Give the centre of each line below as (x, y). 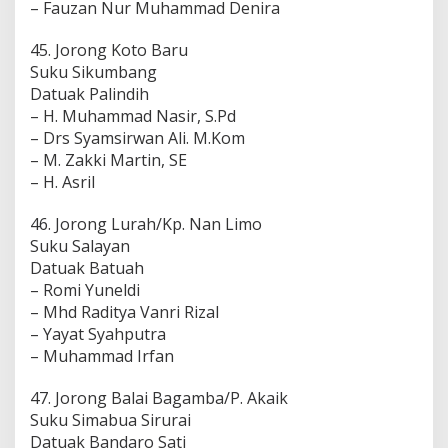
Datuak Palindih (89, 93)
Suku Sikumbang (93, 71)
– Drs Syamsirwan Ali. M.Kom (137, 137)
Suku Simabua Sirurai (110, 419)
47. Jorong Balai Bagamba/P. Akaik (159, 397)
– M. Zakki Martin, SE (108, 159)
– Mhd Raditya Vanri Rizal (124, 311)
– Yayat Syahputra (98, 333)
